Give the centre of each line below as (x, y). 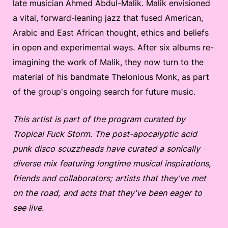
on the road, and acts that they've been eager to (107, 193)
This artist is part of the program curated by (99, 119)
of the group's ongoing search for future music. (104, 92)
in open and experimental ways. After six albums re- (113, 47)
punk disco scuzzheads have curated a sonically (106, 149)
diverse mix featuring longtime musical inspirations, (112, 163)
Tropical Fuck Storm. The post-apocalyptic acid (105, 134)
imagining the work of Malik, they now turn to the (108, 62)
